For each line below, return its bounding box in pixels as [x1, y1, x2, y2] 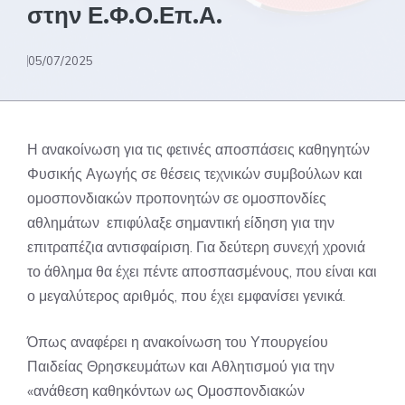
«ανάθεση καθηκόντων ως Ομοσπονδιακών [27, 381, 305, 400]
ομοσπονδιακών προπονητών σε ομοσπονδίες [27, 189, 326, 207]
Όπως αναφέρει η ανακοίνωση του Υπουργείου [27, 333, 328, 351]
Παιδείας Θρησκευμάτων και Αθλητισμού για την [27, 357, 334, 375]
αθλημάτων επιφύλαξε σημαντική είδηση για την [27, 213, 334, 231]
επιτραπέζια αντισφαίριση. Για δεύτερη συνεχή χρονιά [27, 238, 365, 256]
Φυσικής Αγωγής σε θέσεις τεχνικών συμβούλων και [27, 165, 363, 183]
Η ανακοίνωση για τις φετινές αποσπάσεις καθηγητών [27, 140, 370, 158]
